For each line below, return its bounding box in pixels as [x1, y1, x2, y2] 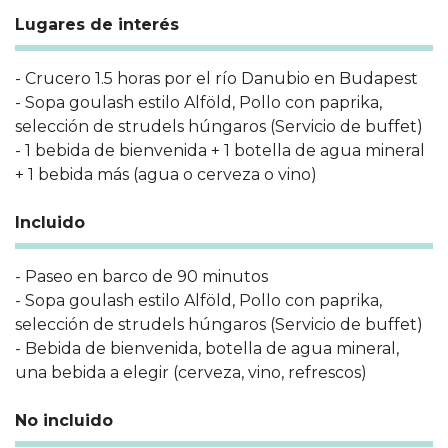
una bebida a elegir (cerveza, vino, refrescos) [15, 362, 367, 382]
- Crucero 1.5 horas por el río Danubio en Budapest [15, 68, 418, 88]
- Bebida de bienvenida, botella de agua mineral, [15, 338, 399, 358]
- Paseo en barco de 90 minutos [15, 266, 268, 286]
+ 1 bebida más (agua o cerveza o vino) [15, 164, 317, 184]
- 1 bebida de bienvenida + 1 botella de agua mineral [15, 140, 425, 160]
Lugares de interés [15, 14, 179, 34]
